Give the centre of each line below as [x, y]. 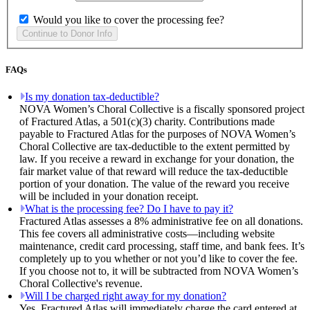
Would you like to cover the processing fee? [129, 19]
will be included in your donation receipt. [109, 197]
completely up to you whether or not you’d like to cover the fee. [158, 259]
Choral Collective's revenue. [81, 284]
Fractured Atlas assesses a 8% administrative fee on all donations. [161, 221]
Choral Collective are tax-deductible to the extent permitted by [155, 147]
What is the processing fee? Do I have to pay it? [129, 209]
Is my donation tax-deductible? [92, 97]
